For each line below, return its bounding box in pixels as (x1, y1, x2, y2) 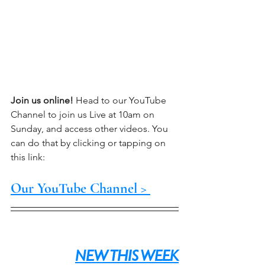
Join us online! (11, 95, 73, 106)
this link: (11, 151, 45, 163)
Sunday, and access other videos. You (11, 123, 170, 134)
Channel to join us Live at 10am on (11, 109, 157, 120)
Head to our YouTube (73, 95, 169, 106)
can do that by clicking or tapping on (11, 137, 168, 148)
